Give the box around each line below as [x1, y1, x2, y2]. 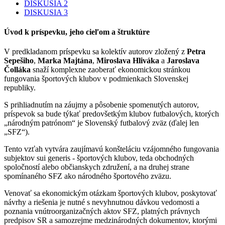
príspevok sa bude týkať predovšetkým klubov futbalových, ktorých [4, 109, 219, 119]
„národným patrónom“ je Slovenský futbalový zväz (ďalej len [4, 119, 199, 128]
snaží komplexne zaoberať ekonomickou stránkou [31, 65, 190, 74]
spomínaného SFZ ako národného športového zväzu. [4, 172, 171, 181]
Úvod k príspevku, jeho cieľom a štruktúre [4, 28, 150, 37]
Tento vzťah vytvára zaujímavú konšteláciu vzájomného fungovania [4, 145, 219, 154]
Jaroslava [167, 56, 199, 65]
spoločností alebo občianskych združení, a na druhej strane [4, 163, 189, 172]
